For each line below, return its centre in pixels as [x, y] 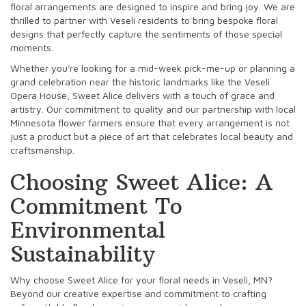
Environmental [88, 230]
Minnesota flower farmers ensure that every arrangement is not [150, 122]
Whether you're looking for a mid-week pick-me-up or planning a [153, 68]
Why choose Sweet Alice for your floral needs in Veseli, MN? [141, 279]
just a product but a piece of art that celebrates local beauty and [152, 136]
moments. [32, 47]
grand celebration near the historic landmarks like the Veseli [140, 81]
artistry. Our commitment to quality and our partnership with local [153, 109]
